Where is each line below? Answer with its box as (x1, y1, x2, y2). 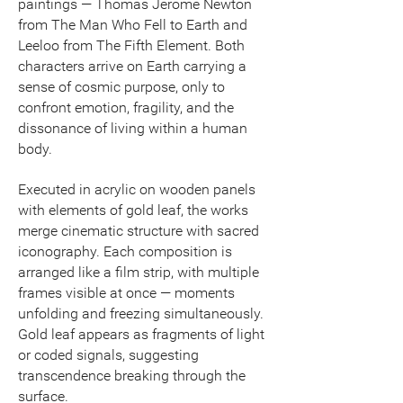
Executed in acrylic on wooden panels (18, 180, 255, 198)
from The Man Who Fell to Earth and (18, 15, 247, 33)
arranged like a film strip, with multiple (18, 263, 259, 281)
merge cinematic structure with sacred (18, 221, 259, 239)
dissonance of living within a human (18, 119, 247, 137)
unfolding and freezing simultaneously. (18, 304, 264, 322)
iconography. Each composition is (18, 242, 232, 260)
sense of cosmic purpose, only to (18, 77, 225, 95)
